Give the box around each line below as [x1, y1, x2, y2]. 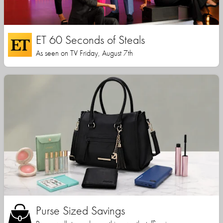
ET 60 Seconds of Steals [36, 32, 145, 48]
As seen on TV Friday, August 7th [36, 48, 133, 59]
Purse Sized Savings [36, 203, 125, 219]
